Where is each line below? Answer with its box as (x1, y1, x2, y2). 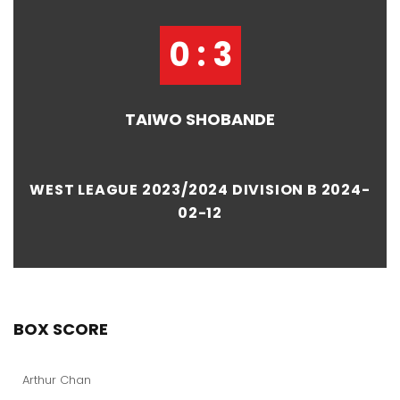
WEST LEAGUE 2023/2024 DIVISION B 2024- (29, 179, 371, 200)
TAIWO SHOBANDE (125, 107, 275, 130)
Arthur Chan (22, 371, 91, 388)
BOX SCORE (13, 317, 108, 340)
